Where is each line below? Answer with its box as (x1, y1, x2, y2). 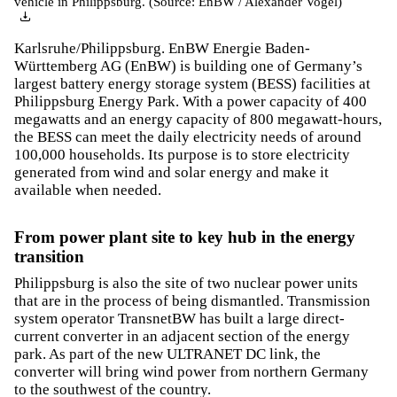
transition (14, 246, 84, 266)
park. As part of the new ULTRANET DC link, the (14, 346, 321, 363)
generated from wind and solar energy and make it (14, 163, 329, 181)
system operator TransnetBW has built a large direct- (14, 310, 345, 328)
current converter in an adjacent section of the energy (14, 328, 350, 346)
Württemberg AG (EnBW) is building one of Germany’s (14, 57, 362, 74)
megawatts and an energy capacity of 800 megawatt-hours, (14, 110, 382, 128)
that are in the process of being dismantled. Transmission (14, 292, 370, 310)
